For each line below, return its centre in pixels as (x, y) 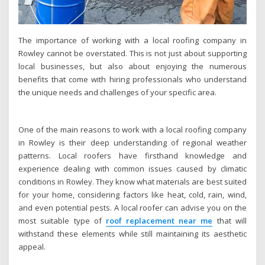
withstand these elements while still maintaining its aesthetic (132, 234)
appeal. (32, 247)
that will (230, 221)
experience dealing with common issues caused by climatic (132, 169)
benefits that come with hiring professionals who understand (132, 80)
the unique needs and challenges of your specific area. (118, 93)
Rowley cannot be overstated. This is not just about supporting (132, 54)
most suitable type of (62, 221)
